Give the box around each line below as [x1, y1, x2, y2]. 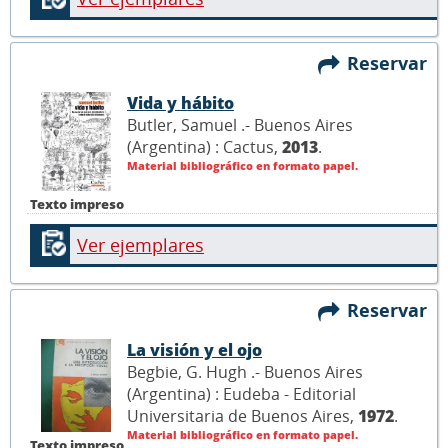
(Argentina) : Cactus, [127, 135, 282, 158]
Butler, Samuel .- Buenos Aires [127, 113, 353, 136]
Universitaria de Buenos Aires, [127, 404, 358, 427]
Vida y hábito [127, 91, 234, 114]
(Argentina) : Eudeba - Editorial [127, 382, 356, 405]
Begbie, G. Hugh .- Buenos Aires [127, 360, 363, 383]
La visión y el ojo [127, 338, 262, 361]
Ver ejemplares [77, 232, 204, 257]
